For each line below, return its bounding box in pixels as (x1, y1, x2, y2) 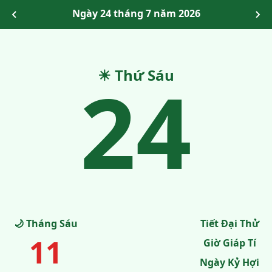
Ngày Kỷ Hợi (200, 256, 259, 269)
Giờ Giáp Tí (203, 236, 256, 250)
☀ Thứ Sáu (98, 65, 174, 85)
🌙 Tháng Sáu (13, 217, 78, 230)
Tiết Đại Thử (200, 217, 259, 230)
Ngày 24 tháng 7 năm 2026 (72, 7, 200, 20)
